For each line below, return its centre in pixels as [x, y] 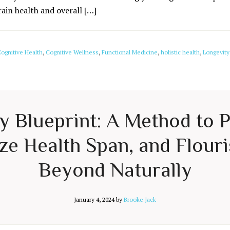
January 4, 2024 [94, 199]
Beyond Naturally [115, 170]
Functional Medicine [130, 52]
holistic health [180, 52]
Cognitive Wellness [72, 52]
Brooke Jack [140, 199]
